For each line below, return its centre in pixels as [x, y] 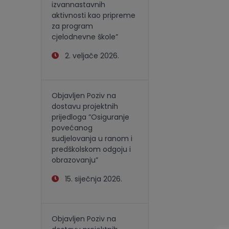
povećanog [72, 128]
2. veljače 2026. [89, 56]
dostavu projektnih [85, 106]
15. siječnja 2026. [90, 179]
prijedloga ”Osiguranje [90, 117]
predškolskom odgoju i [91, 149]
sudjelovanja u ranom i [92, 139]
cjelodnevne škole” [85, 37]
